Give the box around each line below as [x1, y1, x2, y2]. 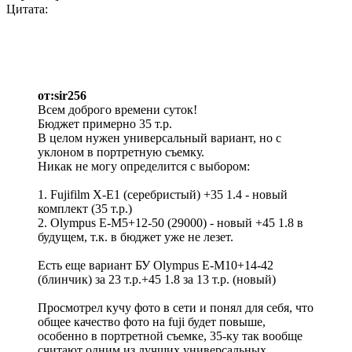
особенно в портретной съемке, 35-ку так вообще [38, 329, 302, 343]
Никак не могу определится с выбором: [38, 159, 250, 174]
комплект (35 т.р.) [38, 202, 132, 216]
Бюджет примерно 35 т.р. [38, 117, 172, 131]
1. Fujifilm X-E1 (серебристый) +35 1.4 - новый [38, 188, 288, 202]
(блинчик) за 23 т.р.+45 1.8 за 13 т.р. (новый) [38, 273, 276, 287]
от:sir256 [38, 89, 86, 103]
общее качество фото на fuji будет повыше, [38, 315, 266, 329]
